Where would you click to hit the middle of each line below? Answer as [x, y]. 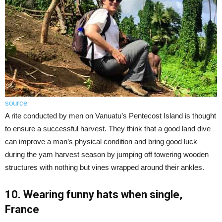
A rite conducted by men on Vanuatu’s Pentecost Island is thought [111, 115]
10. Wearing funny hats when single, [94, 194]
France [22, 209]
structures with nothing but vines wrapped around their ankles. [105, 167]
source [16, 103]
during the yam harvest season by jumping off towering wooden [107, 154]
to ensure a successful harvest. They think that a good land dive [108, 128]
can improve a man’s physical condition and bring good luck [101, 141]
